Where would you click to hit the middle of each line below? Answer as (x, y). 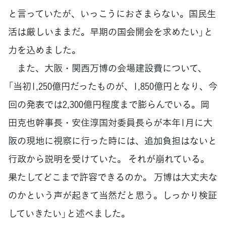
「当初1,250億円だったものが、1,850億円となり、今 (113, 86)
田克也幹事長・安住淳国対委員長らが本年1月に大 (110, 122)
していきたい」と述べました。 (69, 213)
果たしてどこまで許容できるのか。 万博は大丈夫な (113, 177)
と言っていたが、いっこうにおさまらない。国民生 (112, 13)
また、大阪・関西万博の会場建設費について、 (107, 68)
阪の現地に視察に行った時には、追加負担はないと (112, 140)
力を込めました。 (44, 49)
